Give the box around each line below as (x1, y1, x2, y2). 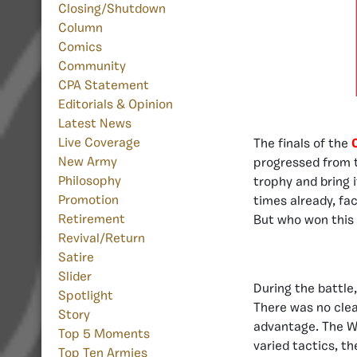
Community (58, 61, 126, 74)
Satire (58, 252, 94, 265)
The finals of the (253, 138, 351, 151)
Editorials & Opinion (58, 99, 173, 112)
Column (58, 22, 103, 36)
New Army (58, 156, 117, 170)
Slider (58, 271, 92, 284)
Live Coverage (58, 137, 140, 151)
